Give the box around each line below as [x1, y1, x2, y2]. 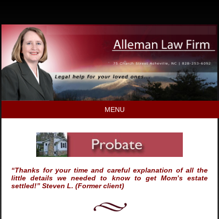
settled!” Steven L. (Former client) [11, 181, 124, 190]
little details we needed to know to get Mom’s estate [11, 174, 208, 182]
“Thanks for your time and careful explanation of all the [11, 166, 208, 174]
